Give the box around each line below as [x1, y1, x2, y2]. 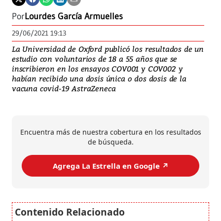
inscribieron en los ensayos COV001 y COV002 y [12, 64, 183, 74]
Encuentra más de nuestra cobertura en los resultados [20, 127, 201, 137]
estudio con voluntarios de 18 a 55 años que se [12, 54, 178, 64]
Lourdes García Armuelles [25, 11, 123, 22]
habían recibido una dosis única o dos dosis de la [12, 74, 186, 84]
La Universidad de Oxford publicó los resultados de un [12, 44, 204, 54]
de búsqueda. [87, 137, 134, 147]
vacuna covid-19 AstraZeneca [12, 83, 116, 94]
